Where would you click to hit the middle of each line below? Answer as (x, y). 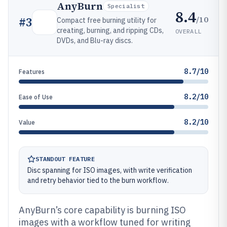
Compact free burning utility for (107, 20)
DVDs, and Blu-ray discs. (95, 41)
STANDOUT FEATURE (65, 159)
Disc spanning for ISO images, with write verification (110, 170)
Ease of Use (36, 97)
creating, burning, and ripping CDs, (110, 30)
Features (32, 72)
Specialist (126, 6)
